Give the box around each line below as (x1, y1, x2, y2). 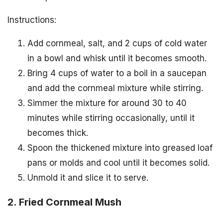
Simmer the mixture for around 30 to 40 (27, 98, 187, 108)
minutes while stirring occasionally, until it (27, 112, 195, 123)
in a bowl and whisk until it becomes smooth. (27, 53, 207, 63)
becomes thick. (27, 127, 88, 138)
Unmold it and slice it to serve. (27, 172, 148, 183)
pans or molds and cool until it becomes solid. (27, 157, 210, 168)
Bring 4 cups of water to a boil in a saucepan (27, 68, 207, 78)
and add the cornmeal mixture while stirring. (27, 83, 203, 93)
